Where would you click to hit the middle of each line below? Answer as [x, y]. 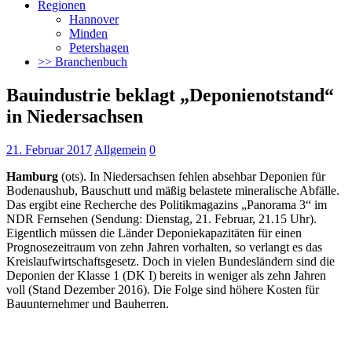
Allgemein [120, 149]
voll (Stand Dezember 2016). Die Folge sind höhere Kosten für [163, 289]
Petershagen [99, 47]
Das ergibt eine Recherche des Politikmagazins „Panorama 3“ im [167, 204]
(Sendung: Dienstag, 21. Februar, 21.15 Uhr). [202, 218]
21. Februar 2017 [49, 149]
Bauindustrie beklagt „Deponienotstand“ [170, 95]
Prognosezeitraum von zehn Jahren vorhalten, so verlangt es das [164, 247]
